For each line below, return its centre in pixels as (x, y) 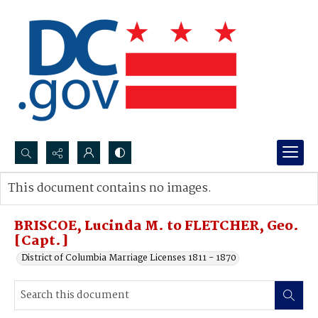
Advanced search (59, 203)
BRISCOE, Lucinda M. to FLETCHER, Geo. (157, 226)
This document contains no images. (110, 188)
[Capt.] (42, 241)
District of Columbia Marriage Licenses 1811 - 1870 (129, 258)
